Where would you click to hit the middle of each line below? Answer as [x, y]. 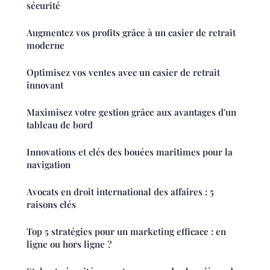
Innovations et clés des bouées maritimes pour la [130, 152]
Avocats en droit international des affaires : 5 [120, 192]
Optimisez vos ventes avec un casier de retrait [123, 73]
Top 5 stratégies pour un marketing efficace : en [126, 232]
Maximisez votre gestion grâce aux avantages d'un [131, 112]
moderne [46, 46]
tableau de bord [60, 125]
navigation [49, 165]
